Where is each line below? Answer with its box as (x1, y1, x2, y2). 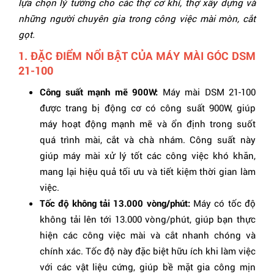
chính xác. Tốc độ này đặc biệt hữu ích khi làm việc (40, 245, 256, 257)
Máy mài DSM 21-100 (158, 86, 256, 98)
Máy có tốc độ (190, 197, 256, 210)
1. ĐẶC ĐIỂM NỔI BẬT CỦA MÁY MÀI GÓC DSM (18, 48, 256, 64)
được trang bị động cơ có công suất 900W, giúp (40, 102, 256, 114)
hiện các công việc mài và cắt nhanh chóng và (40, 229, 256, 242)
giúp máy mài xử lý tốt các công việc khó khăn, (40, 149, 256, 162)
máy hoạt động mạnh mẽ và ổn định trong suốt (40, 117, 256, 130)
